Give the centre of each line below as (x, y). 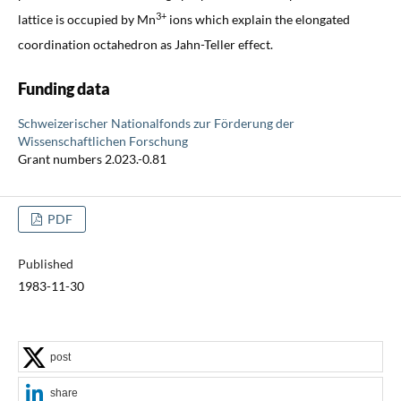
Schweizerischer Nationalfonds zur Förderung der (156, 123)
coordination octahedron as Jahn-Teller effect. (145, 44)
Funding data (64, 88)
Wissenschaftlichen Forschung (102, 141)
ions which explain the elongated (258, 19)
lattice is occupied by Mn (86, 19)
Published (45, 263)
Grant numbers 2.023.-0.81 (92, 158)
